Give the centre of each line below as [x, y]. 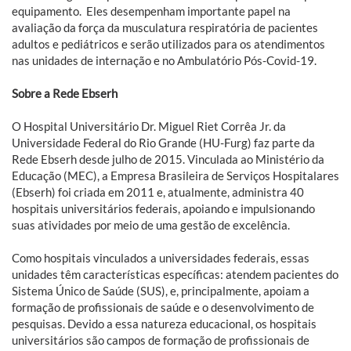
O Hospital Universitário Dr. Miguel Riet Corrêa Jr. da [149, 126]
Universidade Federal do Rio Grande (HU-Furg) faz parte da [163, 142]
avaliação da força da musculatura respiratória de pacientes [165, 27]
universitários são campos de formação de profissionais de [161, 340]
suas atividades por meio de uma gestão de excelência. [152, 224]
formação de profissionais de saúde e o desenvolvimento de [163, 307]
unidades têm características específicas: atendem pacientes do [175, 274]
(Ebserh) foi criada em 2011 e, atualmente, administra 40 [158, 192]
